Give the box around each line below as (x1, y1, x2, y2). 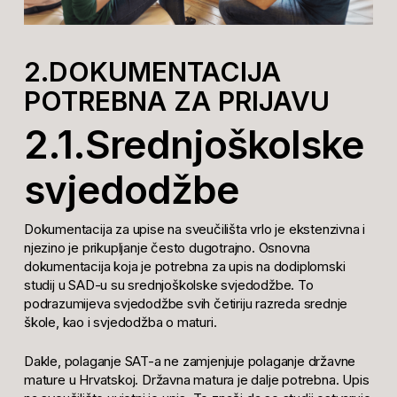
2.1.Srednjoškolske (23, 121, 364, 169)
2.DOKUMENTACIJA (23, 56, 281, 89)
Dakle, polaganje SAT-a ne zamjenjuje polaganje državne (23, 352, 356, 370)
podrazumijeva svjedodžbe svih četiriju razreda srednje (23, 295, 348, 313)
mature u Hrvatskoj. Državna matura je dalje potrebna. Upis (23, 370, 370, 388)
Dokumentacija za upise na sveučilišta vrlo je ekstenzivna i (23, 221, 366, 238)
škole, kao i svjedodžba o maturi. (23, 314, 217, 331)
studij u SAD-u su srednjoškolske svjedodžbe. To (23, 276, 314, 294)
